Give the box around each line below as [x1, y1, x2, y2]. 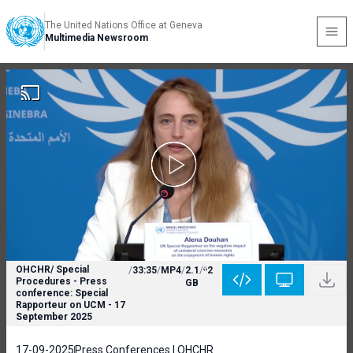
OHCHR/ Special [16, 264, 89, 275]
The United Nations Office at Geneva [45, 20, 203, 31]
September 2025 [16, 311, 92, 322]
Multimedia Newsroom [45, 32, 148, 43]
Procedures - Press [16, 276, 107, 287]
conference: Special [16, 288, 108, 299]
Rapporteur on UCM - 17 [16, 299, 125, 310]
